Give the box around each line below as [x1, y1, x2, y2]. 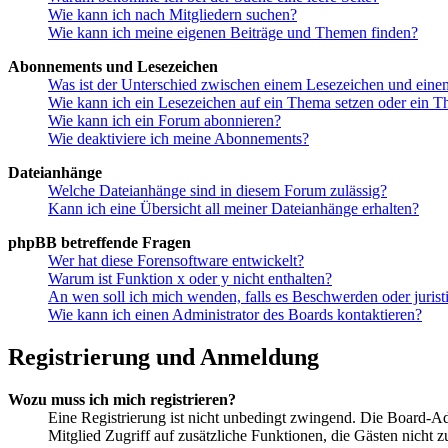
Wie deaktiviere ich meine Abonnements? [48, 130, 309, 148]
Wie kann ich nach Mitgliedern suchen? [48, 6, 297, 24]
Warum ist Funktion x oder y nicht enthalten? [48, 270, 332, 288]
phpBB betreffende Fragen [8, 234, 191, 252]
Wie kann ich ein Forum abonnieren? [48, 112, 281, 130]
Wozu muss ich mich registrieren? [8, 391, 236, 409]
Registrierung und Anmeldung [8, 344, 319, 371]
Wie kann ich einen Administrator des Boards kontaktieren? [48, 306, 422, 324]
